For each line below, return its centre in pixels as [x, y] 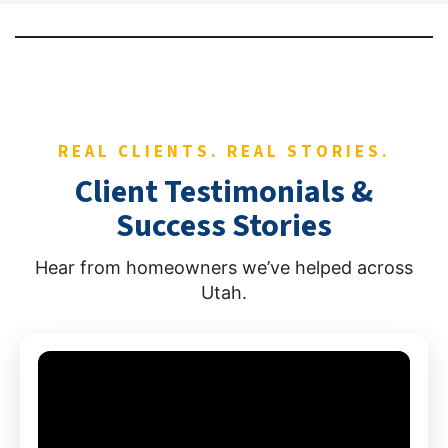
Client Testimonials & [224, 191]
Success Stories [224, 225]
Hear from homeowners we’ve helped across [224, 267]
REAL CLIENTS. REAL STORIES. [224, 151]
